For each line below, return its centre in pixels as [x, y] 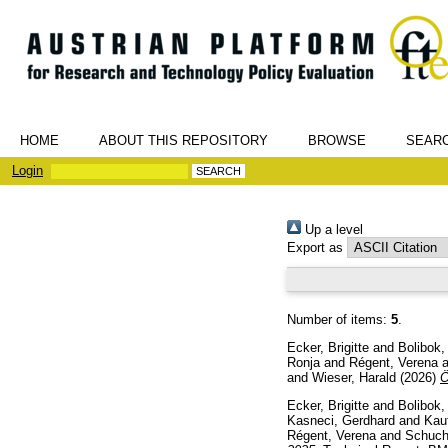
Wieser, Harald [354, 377]
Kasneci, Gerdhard [341, 420]
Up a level [332, 229]
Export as [315, 247]
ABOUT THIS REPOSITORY [183, 140]
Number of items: [339, 319]
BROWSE [337, 140]
